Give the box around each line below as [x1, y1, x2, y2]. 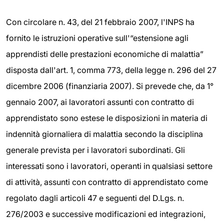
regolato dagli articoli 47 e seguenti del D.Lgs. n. [6, 193, 184, 203]
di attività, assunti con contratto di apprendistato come [6, 177, 208, 187]
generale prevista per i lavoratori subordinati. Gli [6, 145, 185, 155]
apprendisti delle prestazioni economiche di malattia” [6, 49, 203, 59]
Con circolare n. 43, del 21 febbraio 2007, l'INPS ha [6, 17, 194, 27]
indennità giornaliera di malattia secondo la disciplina [6, 129, 203, 139]
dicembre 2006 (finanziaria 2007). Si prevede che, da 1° [6, 81, 213, 91]
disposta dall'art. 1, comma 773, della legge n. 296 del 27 [6, 65, 216, 75]
